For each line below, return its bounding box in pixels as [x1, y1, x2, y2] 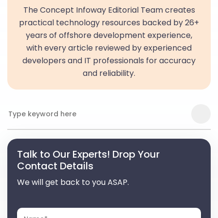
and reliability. [83, 68, 135, 79]
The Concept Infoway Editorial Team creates [23, 4, 195, 16]
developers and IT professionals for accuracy [22, 55, 196, 67]
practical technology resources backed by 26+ [19, 17, 199, 29]
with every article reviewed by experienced [26, 42, 192, 54]
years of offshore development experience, [26, 30, 192, 41]
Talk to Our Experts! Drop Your [17, 147, 160, 162]
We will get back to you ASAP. [17, 177, 129, 188]
